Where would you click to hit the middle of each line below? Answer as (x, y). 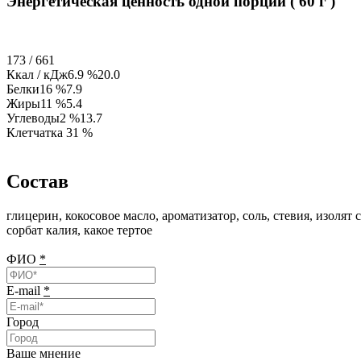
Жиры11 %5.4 (44, 104)
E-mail (25, 290)
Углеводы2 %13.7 (54, 118)
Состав (37, 182)
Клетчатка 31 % (50, 133)
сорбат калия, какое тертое (79, 230)
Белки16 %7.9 (44, 89)
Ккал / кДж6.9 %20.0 (63, 75)
